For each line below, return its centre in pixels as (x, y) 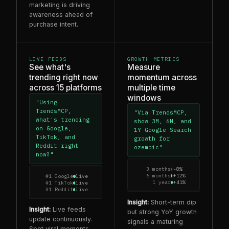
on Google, (54, 128)
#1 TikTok (59, 183)
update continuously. (61, 219)
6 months (159, 176)
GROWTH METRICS (153, 59)
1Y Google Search (162, 130)
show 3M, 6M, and (162, 121)
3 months (159, 169)
